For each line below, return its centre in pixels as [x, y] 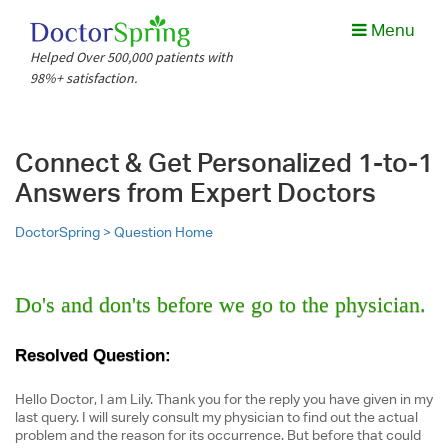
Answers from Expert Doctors [195, 192]
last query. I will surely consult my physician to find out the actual [216, 417]
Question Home [163, 232]
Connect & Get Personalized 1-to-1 [224, 162]
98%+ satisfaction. [84, 78]
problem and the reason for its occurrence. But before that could [218, 435]
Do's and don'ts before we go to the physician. [220, 304]
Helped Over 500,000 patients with [132, 57]
